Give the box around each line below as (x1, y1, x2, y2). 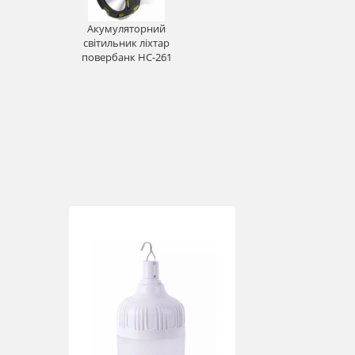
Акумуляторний (87, 21, 166, 36)
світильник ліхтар (83, 35, 170, 50)
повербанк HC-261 (81, 49, 172, 64)
